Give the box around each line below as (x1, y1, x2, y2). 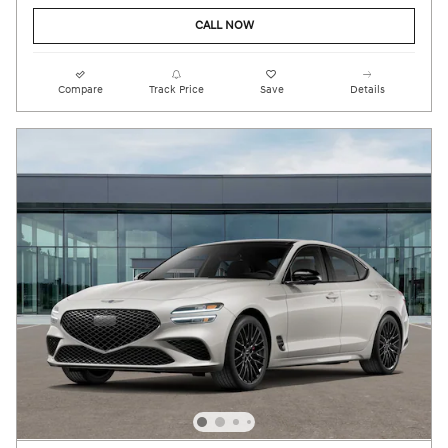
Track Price (148, 82, 204, 96)
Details (349, 82, 385, 96)
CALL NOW (194, 18, 254, 34)
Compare (58, 82, 104, 96)
